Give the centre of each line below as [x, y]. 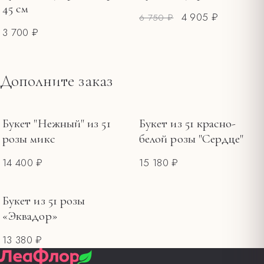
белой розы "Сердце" [192, 138]
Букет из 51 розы [44, 200]
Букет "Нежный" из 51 [57, 123]
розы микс [29, 138]
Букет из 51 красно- [188, 123]
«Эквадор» [30, 216]
